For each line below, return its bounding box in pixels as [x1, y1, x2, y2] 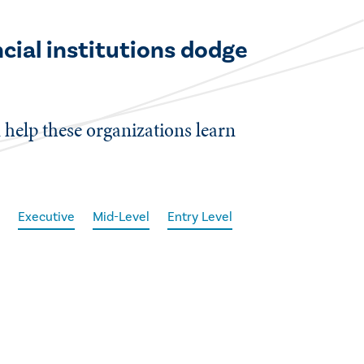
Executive [18, 208, 76, 225]
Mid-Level [93, 208, 150, 225]
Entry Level [167, 208, 233, 225]
